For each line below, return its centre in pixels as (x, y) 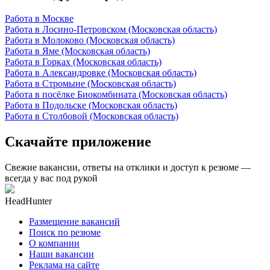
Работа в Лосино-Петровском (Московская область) (111, 29)
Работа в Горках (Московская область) (83, 61)
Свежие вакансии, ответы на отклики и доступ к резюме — (128, 167)
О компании (54, 243)
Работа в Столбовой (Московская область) (92, 116)
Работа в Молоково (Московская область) (90, 40)
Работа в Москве (39, 18)
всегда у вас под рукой (51, 178)
